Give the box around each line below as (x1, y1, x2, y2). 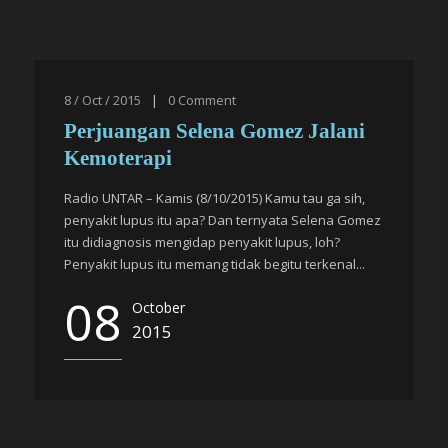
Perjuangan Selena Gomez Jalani (64, 119, 365, 143)
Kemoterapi (64, 146, 172, 170)
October (132, 298, 185, 317)
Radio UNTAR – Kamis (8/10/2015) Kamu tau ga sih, (64, 189, 365, 207)
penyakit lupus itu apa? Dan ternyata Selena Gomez (64, 211, 381, 229)
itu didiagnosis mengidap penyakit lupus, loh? (64, 233, 340, 251)
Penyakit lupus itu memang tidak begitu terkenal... (64, 255, 365, 273)
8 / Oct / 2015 (64, 91, 141, 109)
